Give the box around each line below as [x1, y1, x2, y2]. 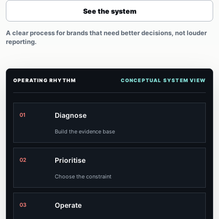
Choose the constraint [55, 173, 111, 180]
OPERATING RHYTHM [13, 77, 76, 83]
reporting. [6, 38, 37, 45]
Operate [55, 201, 82, 209]
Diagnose [55, 111, 87, 119]
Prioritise [55, 156, 86, 164]
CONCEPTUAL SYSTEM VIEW [120, 77, 206, 83]
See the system [83, 6, 136, 15]
